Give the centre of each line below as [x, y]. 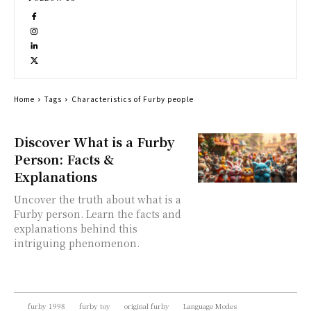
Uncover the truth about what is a [98, 199]
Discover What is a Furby [94, 142]
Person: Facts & [64, 159]
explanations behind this [76, 228]
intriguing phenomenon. [77, 243]
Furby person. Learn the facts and [98, 214]
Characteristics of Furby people [133, 99]
